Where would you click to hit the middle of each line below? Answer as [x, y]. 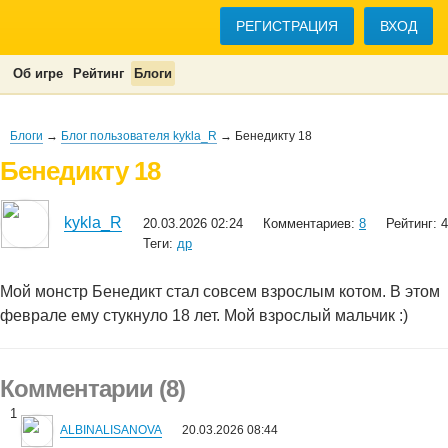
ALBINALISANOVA [111, 430]
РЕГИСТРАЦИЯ [287, 26]
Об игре [38, 73]
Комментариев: [311, 223]
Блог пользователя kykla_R [139, 136]
